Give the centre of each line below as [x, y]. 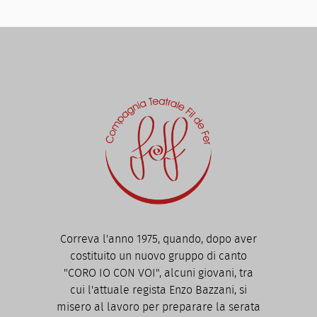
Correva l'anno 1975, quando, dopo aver [158, 239]
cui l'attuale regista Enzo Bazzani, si [158, 290]
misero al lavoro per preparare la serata [158, 307]
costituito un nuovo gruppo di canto [158, 256]
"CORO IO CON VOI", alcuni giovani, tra [158, 273]
